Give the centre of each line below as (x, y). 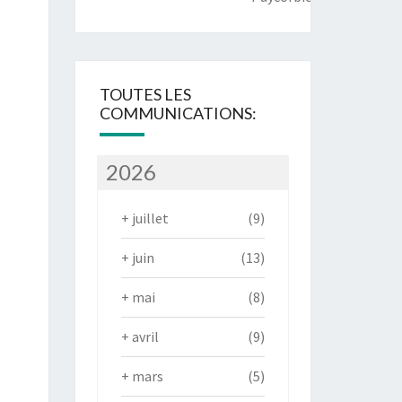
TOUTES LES (145, 95)
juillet (150, 218)
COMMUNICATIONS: (178, 114)
